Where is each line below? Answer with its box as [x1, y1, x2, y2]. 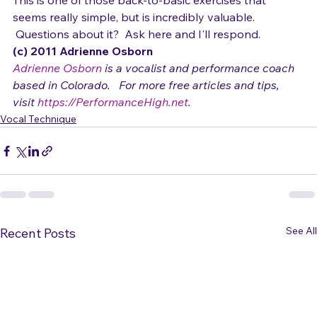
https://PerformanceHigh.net [38, 117, 188, 132]
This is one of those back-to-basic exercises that [13, 16, 269, 30]
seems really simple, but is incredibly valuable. [13, 33, 258, 47]
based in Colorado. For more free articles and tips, [13, 100, 282, 115]
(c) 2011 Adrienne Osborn [13, 67, 156, 81]
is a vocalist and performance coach [102, 83, 297, 98]
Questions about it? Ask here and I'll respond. [13, 50, 260, 64]
